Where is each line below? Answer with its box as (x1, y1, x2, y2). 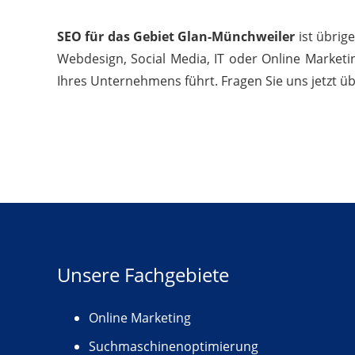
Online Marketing (89, 309, 191, 326)
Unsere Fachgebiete (57, 261, 229, 288)
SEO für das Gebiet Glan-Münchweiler (57, 27, 296, 45)
